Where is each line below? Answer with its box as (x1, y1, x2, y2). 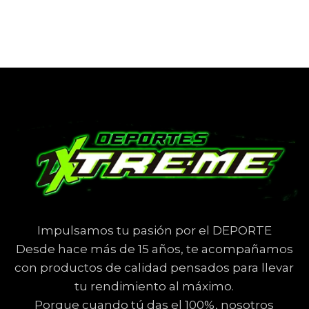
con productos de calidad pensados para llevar (14, 261, 295, 275)
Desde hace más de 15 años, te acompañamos (15, 242, 293, 257)
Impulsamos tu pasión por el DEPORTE (37, 223, 272, 238)
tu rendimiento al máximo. (74, 279, 235, 294)
